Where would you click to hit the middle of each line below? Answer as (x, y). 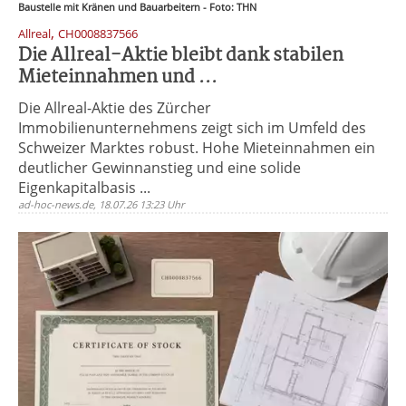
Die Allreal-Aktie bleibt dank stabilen (181, 56)
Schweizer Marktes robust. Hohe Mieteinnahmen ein (197, 148)
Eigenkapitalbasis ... (84, 188)
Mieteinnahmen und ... (118, 77)
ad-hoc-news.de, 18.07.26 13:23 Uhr (101, 204)
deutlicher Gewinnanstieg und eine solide (159, 168)
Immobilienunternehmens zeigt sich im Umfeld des (192, 128)
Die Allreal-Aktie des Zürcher (115, 108)
